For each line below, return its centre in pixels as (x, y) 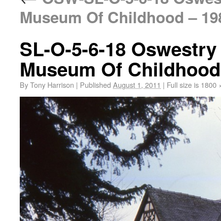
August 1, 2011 (137, 85)
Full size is (183, 85)
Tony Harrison (52, 85)
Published (95, 85)
